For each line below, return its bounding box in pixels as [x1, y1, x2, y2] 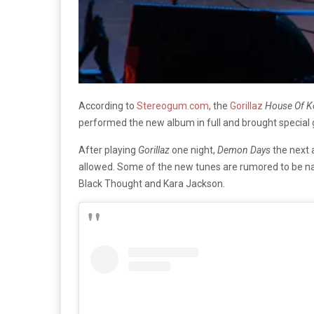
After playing [78, 144, 138, 156]
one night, [170, 144, 217, 156]
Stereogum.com [135, 100, 209, 112]
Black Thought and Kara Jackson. [78, 178, 225, 190]
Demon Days [217, 144, 271, 156]
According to [78, 100, 135, 112]
